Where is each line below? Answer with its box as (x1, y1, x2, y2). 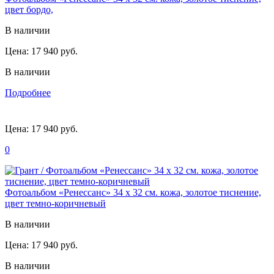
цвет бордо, (5, 4, 53, 15)
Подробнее (5, 87, 51, 98)
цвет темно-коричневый (5, 198, 106, 209)
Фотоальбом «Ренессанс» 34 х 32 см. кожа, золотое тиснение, (5, 187, 261, 198)
